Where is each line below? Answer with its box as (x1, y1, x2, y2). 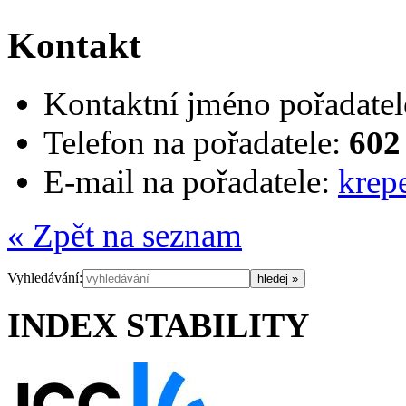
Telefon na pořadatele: (43, 124, 341, 162)
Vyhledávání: (7, 270, 82, 286)
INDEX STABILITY (7, 306, 309, 345)
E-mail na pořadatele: (43, 163, 330, 201)
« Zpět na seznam (7, 217, 242, 255)
